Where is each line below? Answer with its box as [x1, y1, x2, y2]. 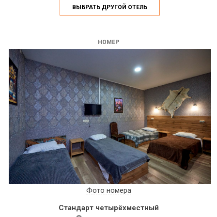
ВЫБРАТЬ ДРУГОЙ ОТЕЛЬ [72, 4, 147, 11]
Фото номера [86, 186, 131, 195]
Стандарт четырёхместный [58, 203, 159, 212]
